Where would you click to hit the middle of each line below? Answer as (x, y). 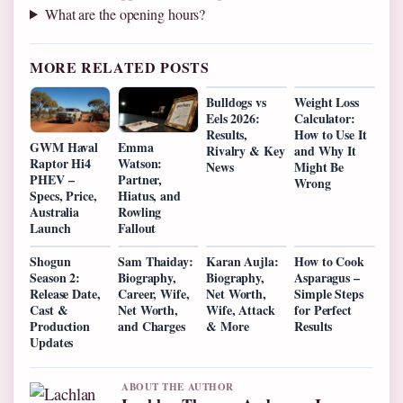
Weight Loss (327, 102)
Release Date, (65, 293)
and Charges (152, 326)
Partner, (140, 179)
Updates (52, 342)
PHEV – (52, 179)
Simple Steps (329, 293)
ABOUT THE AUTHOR (178, 386)
